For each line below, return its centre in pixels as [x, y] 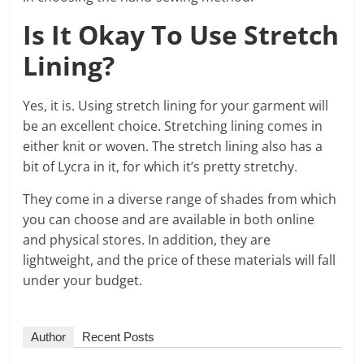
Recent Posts [119, 336]
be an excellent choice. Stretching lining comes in [173, 126]
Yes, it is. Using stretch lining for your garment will [176, 105]
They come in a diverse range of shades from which [180, 199]
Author [49, 336]
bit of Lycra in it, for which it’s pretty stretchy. [162, 166]
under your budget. [83, 280]
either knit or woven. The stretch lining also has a [173, 146]
